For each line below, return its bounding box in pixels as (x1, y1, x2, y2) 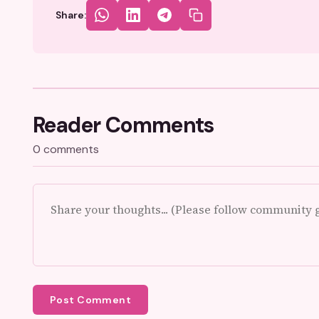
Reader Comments (33, 111, 214, 139)
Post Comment (50, 293, 132, 306)
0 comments (33, 142, 99, 157)
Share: (56, 9, 86, 21)
